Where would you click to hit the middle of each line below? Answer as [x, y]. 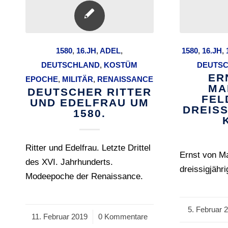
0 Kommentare [123, 217]
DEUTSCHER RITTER [89, 92]
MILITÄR [78, 79]
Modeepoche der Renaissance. [84, 176]
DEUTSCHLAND [71, 65]
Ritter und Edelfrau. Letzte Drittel [88, 148]
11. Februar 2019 [59, 217]
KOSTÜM [121, 65]
